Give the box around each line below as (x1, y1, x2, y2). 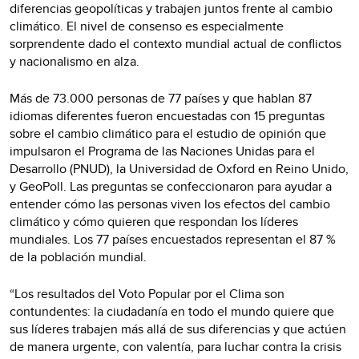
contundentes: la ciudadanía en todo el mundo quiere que (10, 301, 334, 321)
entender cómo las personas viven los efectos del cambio (10, 194, 330, 213)
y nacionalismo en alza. (10, 51, 143, 71)
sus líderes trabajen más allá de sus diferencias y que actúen (10, 319, 346, 338)
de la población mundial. (10, 247, 150, 266)
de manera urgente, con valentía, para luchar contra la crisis (10, 337, 341, 356)
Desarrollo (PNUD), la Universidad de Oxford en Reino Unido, (10, 159, 349, 178)
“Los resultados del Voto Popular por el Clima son (10, 284, 284, 303)
